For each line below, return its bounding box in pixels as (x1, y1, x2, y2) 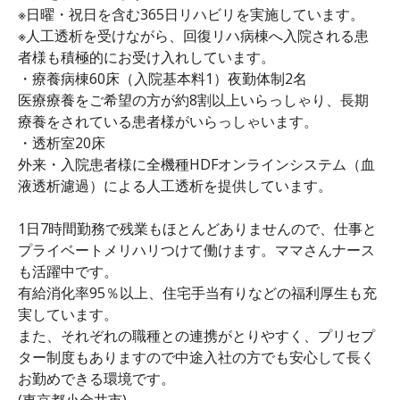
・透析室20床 (18, 132, 105, 153)
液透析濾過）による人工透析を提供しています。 (18, 175, 332, 196)
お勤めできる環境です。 (18, 368, 175, 388)
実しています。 (18, 304, 118, 324)
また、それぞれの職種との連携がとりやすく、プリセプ (18, 325, 375, 346)
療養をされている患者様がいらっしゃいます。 (18, 111, 318, 131)
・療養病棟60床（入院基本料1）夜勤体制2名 (18, 68, 307, 88)
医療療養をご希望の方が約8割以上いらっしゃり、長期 (18, 89, 369, 110)
